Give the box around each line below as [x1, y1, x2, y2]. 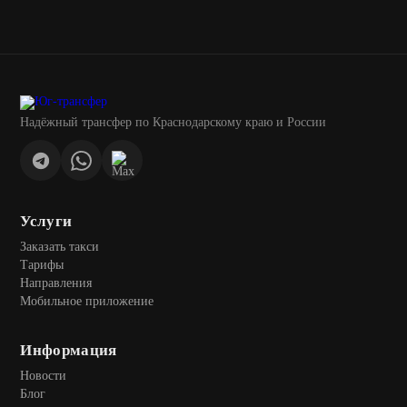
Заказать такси [20, 238, 100, 253]
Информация [20, 341, 117, 359]
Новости [20, 367, 67, 382]
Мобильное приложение [20, 293, 154, 308]
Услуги [20, 213, 73, 231]
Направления [20, 274, 93, 290]
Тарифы [20, 256, 65, 272]
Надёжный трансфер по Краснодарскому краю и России [20, 114, 327, 130]
